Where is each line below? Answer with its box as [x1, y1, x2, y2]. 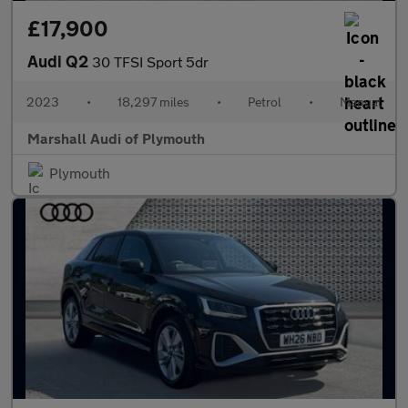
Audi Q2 [27, 51, 92, 71]
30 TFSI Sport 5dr [92, 53, 209, 70]
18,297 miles [117, 94, 189, 109]
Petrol [248, 94, 281, 109]
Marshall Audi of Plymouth [27, 129, 205, 147]
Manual [340, 94, 382, 109]
